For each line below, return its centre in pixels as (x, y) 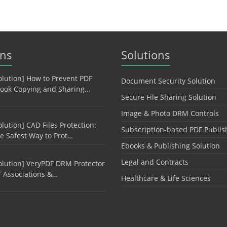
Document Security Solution (168, 81)
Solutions (146, 55)
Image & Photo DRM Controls (170, 113)
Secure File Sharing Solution (169, 97)
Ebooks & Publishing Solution (171, 146)
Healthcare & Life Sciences (166, 178)
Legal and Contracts (155, 162)
